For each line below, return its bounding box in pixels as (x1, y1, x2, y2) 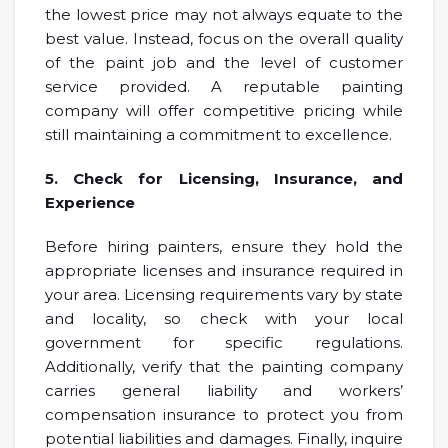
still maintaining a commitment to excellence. (45, 124, 392, 144)
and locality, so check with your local (45, 308, 403, 328)
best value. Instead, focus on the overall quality (45, 28, 403, 48)
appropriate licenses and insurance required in (45, 260, 403, 280)
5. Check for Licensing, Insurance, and (45, 168, 403, 188)
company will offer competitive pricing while (45, 100, 403, 120)
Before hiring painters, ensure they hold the (45, 236, 403, 256)
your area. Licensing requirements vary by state (45, 284, 403, 304)
